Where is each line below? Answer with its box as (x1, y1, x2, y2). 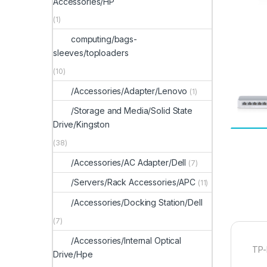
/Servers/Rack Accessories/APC (71, 177, 195, 188)
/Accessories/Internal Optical (71, 235, 181, 246)
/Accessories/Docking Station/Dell (71, 197, 203, 208)
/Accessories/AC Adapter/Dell (71, 157, 187, 167)
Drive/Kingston (53, 119, 110, 130)
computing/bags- (71, 34, 137, 45)
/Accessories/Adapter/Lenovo (71, 85, 188, 96)
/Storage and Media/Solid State (71, 105, 193, 116)
